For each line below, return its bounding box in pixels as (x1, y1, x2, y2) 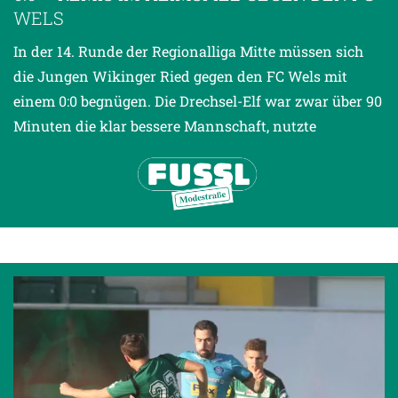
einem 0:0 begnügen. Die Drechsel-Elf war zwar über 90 (13, 92, 382, 111)
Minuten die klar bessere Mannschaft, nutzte (13, 116, 316, 136)
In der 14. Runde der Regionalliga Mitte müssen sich (13, 42, 363, 61)
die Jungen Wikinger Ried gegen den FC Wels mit (13, 67, 347, 86)
